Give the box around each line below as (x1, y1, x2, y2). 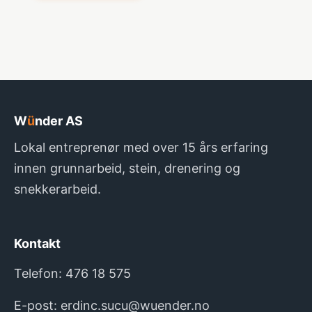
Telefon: (14, 266, 65, 281)
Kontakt (14, 236, 61, 251)
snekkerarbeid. (14, 182, 101, 197)
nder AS (35, 114, 83, 129)
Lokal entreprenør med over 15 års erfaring (14, 140, 268, 155)
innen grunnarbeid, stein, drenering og (14, 161, 240, 176)
